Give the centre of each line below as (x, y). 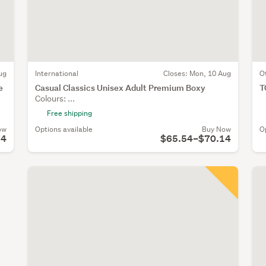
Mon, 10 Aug (210, 73)
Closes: (176, 73)
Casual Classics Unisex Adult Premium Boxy (120, 87)
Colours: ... (55, 98)
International (57, 73)
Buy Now (216, 129)
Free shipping (69, 113)
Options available (64, 129)
